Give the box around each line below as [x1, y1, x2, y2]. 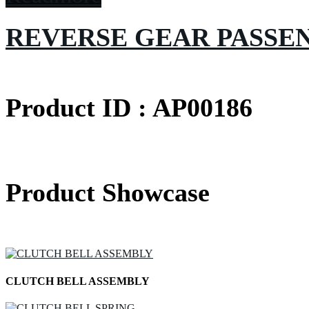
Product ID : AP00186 [6, 92, 252, 122]
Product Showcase [6, 177, 210, 207]
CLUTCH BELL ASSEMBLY [6, 275, 150, 287]
